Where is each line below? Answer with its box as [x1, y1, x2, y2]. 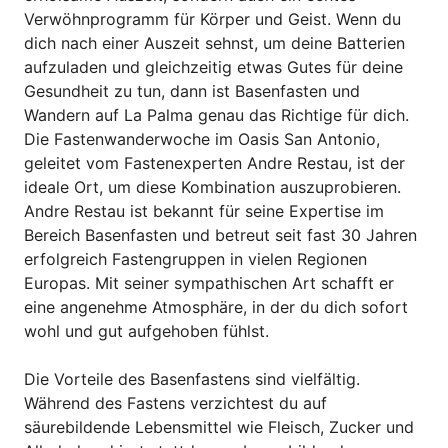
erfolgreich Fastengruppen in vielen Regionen [24, 248, 367, 269]
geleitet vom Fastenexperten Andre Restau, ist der [24, 152, 405, 173]
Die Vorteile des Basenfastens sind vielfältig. [24, 368, 360, 389]
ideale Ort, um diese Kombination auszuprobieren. [24, 176, 401, 197]
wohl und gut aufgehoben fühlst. [24, 320, 269, 341]
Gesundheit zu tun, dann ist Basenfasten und [24, 80, 360, 101]
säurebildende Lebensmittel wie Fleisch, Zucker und [24, 416, 414, 437]
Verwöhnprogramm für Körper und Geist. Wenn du [24, 8, 401, 29]
